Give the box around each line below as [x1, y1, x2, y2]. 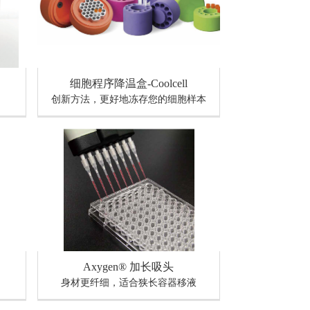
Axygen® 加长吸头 [83, 260, 174, 273]
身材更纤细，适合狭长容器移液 [60, 277, 197, 288]
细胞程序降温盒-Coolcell [69, 77, 188, 89]
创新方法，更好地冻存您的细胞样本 [51, 93, 206, 104]
